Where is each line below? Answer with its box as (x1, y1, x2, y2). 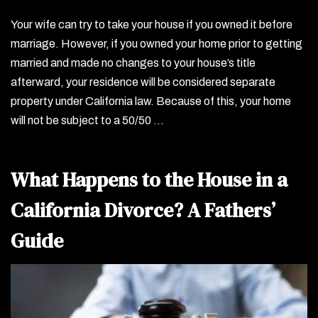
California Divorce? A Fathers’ (11, 196, 275, 224)
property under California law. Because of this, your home (11, 94, 291, 107)
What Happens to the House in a (11, 165, 287, 193)
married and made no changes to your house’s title (11, 56, 256, 69)
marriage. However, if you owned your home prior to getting (11, 37, 302, 50)
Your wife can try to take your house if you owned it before (11, 18, 292, 31)
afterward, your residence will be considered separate (11, 75, 275, 88)
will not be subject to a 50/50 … (11, 114, 164, 126)
